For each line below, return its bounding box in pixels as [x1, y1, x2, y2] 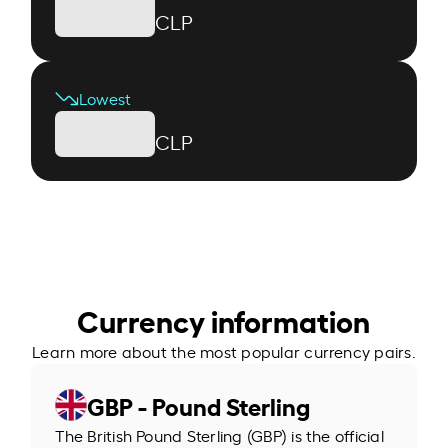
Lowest [79, 86, 132, 109]
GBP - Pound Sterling [87, 387, 311, 422]
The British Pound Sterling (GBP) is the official [55, 423, 384, 446]
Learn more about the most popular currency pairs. [32, 339, 416, 362]
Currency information [77, 297, 371, 340]
